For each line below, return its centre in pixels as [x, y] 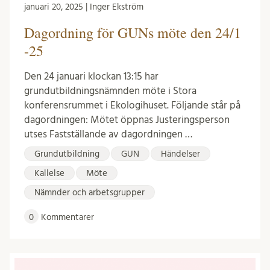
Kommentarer [66, 217]
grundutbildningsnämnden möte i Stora [110, 90]
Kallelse [49, 173]
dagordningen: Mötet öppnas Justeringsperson [127, 119]
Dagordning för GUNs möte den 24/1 [133, 32]
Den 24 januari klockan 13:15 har [91, 76]
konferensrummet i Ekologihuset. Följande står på [132, 105]
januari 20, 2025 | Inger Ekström [84, 7]
